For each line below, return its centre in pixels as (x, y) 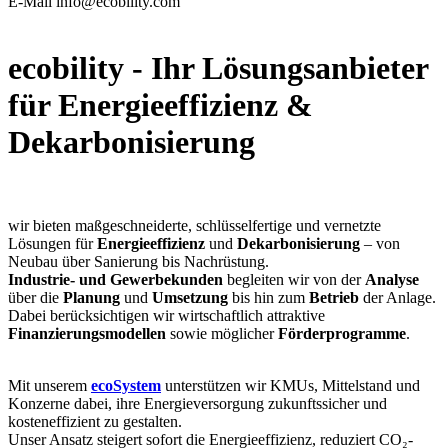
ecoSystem (126, 385)
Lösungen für (52, 243)
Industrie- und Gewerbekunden (115, 279)
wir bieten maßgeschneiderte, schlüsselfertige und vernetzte (194, 225)
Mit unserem (49, 385)
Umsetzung (190, 297)
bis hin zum (268, 297)
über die (35, 297)
